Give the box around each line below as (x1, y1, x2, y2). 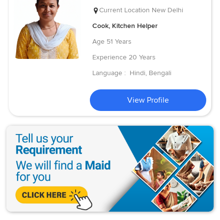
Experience (92, 53, 127, 61)
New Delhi (152, 5, 184, 14)
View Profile (127, 95, 169, 105)
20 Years (129, 53, 156, 61)
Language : (92, 68, 128, 77)
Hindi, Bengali (130, 68, 172, 77)
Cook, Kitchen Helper (92, 21, 158, 30)
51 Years (107, 37, 132, 46)
